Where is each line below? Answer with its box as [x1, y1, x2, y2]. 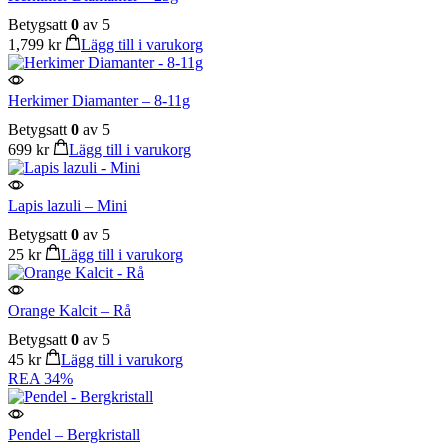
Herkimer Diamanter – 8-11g [8, 91, 190, 109]
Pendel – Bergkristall [8, 426, 140, 444]
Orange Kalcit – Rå [8, 302, 131, 320]
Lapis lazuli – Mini [8, 197, 127, 215]
